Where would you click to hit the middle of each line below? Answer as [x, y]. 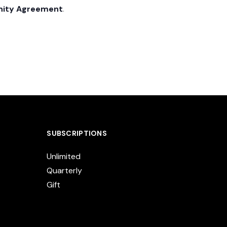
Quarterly [65, 170]
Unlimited [64, 156]
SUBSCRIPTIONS [77, 133]
